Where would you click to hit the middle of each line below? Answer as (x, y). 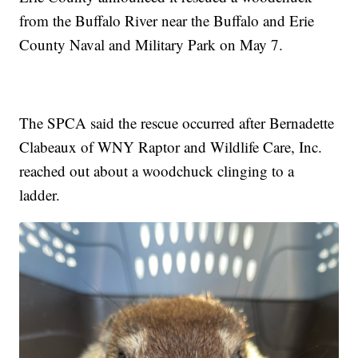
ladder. (40, 195)
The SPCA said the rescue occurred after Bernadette (177, 123)
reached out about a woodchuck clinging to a (157, 171)
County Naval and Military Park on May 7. (151, 45)
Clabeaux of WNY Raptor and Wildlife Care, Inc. (171, 147)
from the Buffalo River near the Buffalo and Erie (167, 21)
